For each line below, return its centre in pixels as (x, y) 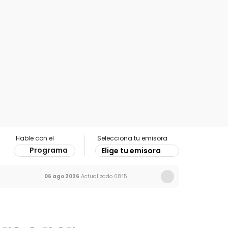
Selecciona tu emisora (132, 138)
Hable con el (35, 138)
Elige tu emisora (131, 151)
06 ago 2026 (62, 176)
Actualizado (96, 176)
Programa (49, 150)
